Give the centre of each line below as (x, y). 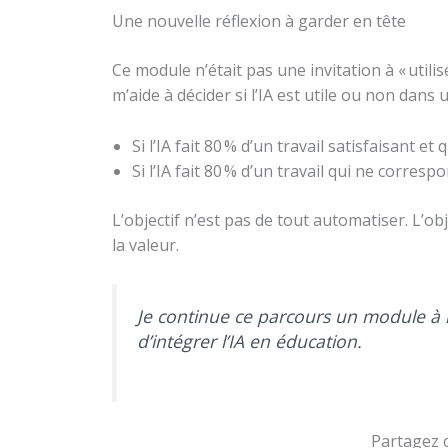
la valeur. (145, 244)
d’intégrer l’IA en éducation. (249, 341)
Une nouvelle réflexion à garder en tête (259, 21)
